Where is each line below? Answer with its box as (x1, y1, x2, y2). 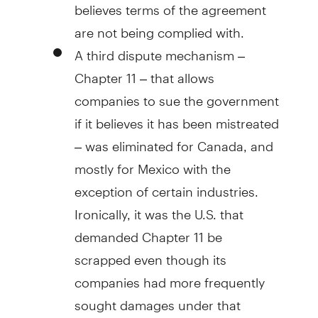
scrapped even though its (74, 239, 226, 268)
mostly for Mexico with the (74, 148, 231, 177)
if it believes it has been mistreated (74, 103, 279, 131)
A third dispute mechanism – (74, 35, 245, 63)
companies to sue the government (74, 80, 279, 109)
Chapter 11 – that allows (74, 57, 214, 86)
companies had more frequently (74, 262, 265, 290)
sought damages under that (74, 285, 241, 313)
